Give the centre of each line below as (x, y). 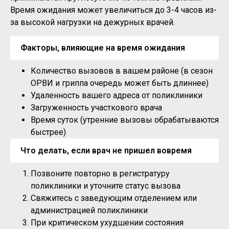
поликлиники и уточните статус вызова (106, 186)
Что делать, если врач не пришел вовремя (106, 151)
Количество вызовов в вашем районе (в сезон (122, 71)
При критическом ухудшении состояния (107, 223)
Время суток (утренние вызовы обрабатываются (125, 120)
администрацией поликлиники (89, 211)
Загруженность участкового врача (96, 108)
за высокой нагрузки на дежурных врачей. (93, 22)
